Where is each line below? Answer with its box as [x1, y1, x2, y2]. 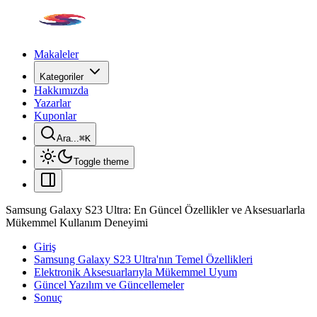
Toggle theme [74, 156, 129, 167]
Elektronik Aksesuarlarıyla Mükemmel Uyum [34, 266, 237, 278]
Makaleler [34, 48, 79, 60]
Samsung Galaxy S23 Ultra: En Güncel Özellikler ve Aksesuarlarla [6, 204, 305, 216]
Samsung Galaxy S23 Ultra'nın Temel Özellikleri [34, 253, 253, 265]
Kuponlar [34, 110, 76, 122]
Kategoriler [40, 71, 83, 82]
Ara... [57, 133, 79, 144]
